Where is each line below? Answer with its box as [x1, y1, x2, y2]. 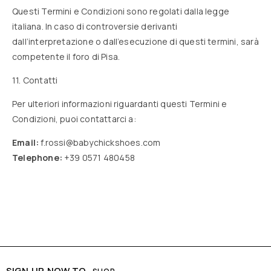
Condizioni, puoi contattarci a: [12, 113, 136, 125]
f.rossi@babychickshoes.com [41, 137, 161, 148]
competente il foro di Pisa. [12, 51, 120, 62]
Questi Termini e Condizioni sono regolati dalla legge [12, 5, 230, 17]
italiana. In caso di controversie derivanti [12, 21, 178, 32]
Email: [12, 137, 39, 148]
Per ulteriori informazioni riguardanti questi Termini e [12, 98, 227, 109]
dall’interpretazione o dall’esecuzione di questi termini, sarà [12, 36, 259, 47]
